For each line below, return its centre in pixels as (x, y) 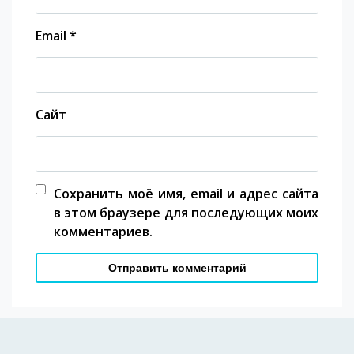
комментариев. (103, 231)
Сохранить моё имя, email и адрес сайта (186, 193)
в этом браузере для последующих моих (186, 212)
